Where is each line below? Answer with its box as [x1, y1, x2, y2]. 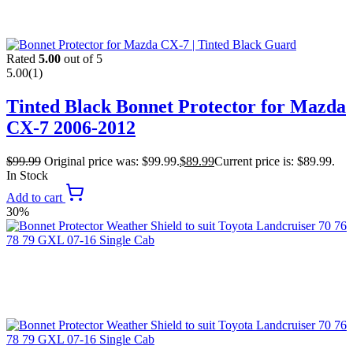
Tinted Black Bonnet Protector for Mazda [6, 95, 346, 117]
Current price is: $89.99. [214, 154, 335, 168]
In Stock [6, 168, 48, 182]
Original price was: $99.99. [44, 154, 180, 168]
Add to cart [6, 190, 65, 204]
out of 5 [61, 52, 102, 66]
